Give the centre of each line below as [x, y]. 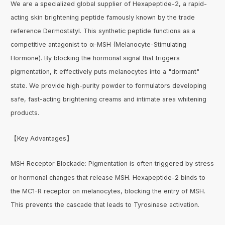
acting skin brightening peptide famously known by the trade [103, 18]
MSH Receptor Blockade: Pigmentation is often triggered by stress [113, 164]
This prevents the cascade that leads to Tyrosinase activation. [105, 204]
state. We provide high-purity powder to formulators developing [109, 85]
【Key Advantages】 [42, 138]
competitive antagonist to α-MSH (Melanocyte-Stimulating [99, 45]
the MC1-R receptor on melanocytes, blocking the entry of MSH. [108, 191]
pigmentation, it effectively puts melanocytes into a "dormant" [105, 72]
